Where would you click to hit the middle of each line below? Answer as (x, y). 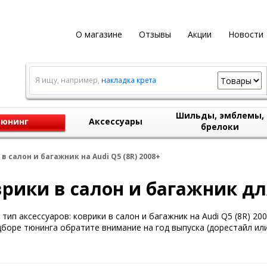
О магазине (99, 34)
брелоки (220, 127)
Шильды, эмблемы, (220, 115)
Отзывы (155, 34)
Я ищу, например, (68, 80)
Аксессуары (116, 121)
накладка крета (128, 80)
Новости (246, 34)
